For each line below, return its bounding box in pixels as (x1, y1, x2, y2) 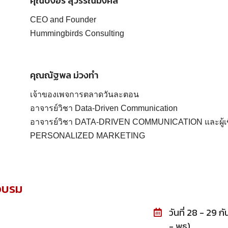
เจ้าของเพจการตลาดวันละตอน (30, 90, 139, 99)
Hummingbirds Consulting (30, 28, 124, 38)
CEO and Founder (30, 15, 96, 24)
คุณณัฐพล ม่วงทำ (30, 68, 99, 82)
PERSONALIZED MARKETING (30, 131, 145, 140)
